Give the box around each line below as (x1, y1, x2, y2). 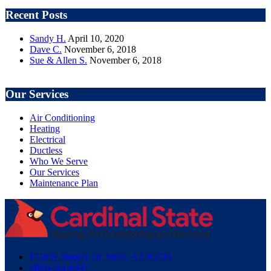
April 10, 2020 (68, 33, 124, 44)
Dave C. (30, 44, 62, 54)
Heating (30, 123, 60, 134)
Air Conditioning (30, 113, 95, 123)
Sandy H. (30, 33, 66, 44)
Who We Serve (30, 156, 88, 166)
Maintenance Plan (30, 178, 98, 188)
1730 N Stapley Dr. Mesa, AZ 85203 (29, 252, 171, 262)
